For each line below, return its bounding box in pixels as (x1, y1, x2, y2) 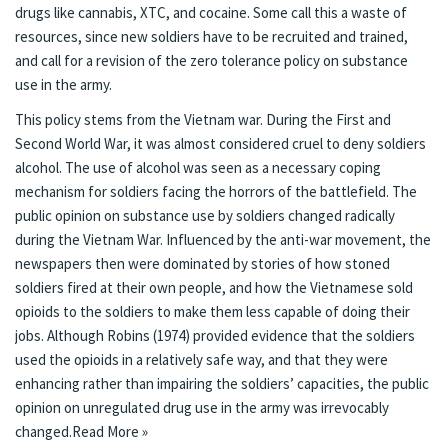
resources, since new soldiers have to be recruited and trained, (15, 27, 408, 46)
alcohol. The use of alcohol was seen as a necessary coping (15, 158, 381, 178)
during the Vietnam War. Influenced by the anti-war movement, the (15, 230, 431, 250)
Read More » (72, 422, 148, 442)
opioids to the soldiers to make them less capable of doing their (15, 302, 410, 322)
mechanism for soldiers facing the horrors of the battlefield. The (15, 182, 417, 202)
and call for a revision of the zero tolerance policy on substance (15, 51, 408, 70)
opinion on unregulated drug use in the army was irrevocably (15, 398, 389, 418)
